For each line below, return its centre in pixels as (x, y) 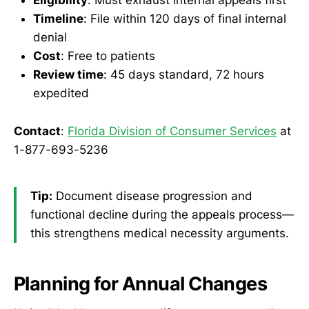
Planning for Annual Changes (141, 283)
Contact (37, 131)
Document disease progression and (152, 196)
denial (50, 38)
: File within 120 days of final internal (185, 19)
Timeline (58, 19)
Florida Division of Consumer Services (172, 131)
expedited (61, 93)
